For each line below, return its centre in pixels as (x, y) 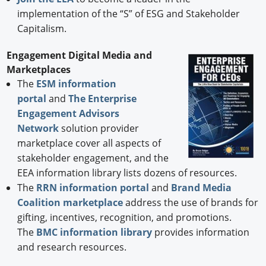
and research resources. (72, 247)
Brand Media (201, 187)
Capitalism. (43, 28)
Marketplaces (39, 69)
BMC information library (94, 232)
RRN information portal (94, 187)
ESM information (76, 83)
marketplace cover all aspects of (89, 143)
